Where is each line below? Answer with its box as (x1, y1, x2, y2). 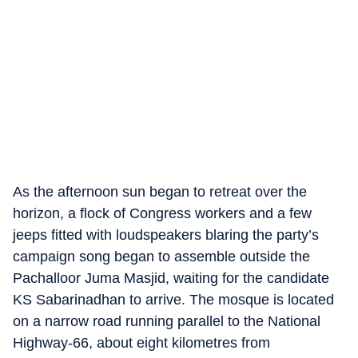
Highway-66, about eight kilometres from (13, 335, 270, 351)
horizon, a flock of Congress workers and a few (13, 205, 312, 221)
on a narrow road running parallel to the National (13, 313, 320, 329)
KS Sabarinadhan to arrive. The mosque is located (13, 292, 334, 308)
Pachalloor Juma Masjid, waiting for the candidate (13, 270, 329, 286)
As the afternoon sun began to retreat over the (13, 184, 307, 200)
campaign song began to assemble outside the (13, 249, 310, 265)
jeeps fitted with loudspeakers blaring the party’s (13, 227, 319, 243)
